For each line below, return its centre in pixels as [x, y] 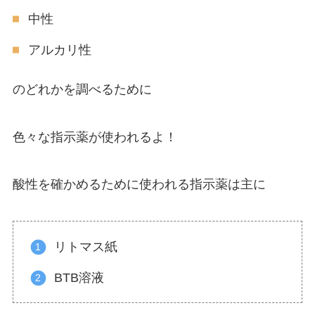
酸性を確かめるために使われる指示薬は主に [139, 185]
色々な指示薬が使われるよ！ [95, 137]
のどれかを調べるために [82, 89]
